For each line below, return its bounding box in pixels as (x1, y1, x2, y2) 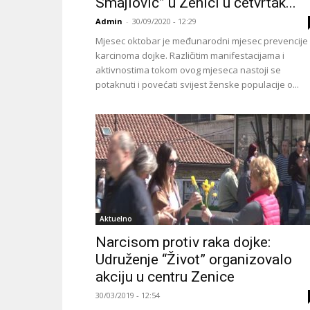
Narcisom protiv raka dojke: (95, 234, 271, 250)
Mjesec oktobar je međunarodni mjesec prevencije (95, 35, 308, 47)
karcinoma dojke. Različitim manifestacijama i (95, 49, 284, 62)
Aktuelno (100, 214, 132, 224)
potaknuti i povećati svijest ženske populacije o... (95, 78, 299, 91)
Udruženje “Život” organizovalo (95, 251, 292, 268)
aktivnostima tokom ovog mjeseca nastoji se (95, 64, 281, 76)
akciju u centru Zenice (95, 268, 235, 285)
